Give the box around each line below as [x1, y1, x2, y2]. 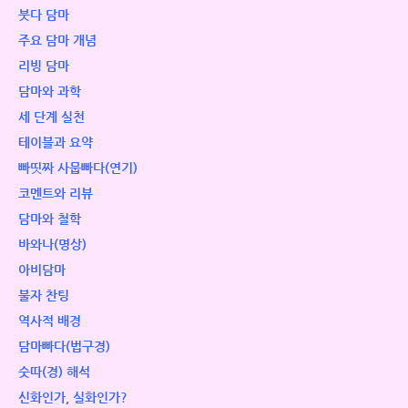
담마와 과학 [18, 84, 81, 98]
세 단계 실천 [18, 109, 85, 124]
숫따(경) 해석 [18, 364, 90, 379]
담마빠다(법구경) [18, 339, 110, 353]
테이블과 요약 [18, 135, 93, 149]
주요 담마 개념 [18, 33, 97, 47]
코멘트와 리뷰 [18, 186, 93, 200]
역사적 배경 [18, 313, 81, 328]
